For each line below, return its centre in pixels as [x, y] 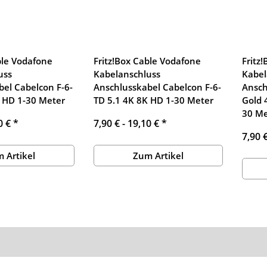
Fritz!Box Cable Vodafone [147, 60]
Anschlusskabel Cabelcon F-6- [157, 87]
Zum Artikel [159, 155]
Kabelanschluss [127, 74]
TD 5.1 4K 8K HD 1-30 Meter [153, 100]
